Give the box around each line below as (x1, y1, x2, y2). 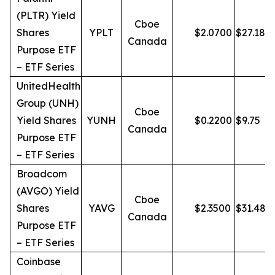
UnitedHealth (17, 80, 80, 92)
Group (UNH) (17, 97, 79, 109)
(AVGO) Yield (17, 185, 79, 197)
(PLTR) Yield (17, 9, 76, 21)
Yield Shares (17, 114, 76, 126)
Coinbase (17, 255, 61, 268)
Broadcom (17, 168, 67, 180)
